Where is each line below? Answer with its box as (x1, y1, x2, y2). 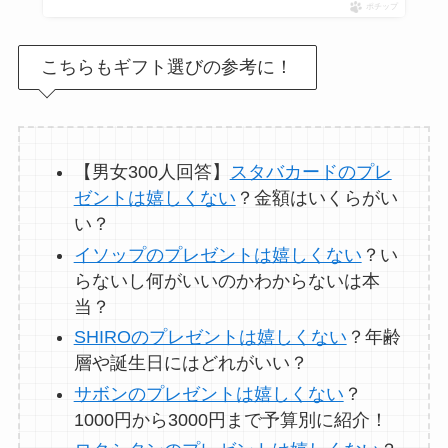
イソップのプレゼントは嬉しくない (73, 244, 362, 265)
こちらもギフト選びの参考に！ (41, 57, 294, 78)
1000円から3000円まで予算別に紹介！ (73, 409, 388, 430)
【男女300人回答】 (73, 162, 230, 183)
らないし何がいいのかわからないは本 (73, 270, 380, 291)
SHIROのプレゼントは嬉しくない (73, 327, 347, 348)
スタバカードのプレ (229, 162, 392, 183)
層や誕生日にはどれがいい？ (73, 353, 308, 374)
